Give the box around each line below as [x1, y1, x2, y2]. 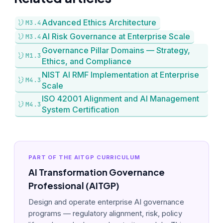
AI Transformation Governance [28, 166, 165, 178]
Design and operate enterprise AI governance [28, 197, 184, 207]
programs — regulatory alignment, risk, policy [28, 208, 182, 218]
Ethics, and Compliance [41, 56, 131, 66]
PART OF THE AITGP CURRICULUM [28, 153, 140, 161]
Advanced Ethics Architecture [41, 17, 156, 28]
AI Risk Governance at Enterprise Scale [41, 31, 190, 42]
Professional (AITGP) [28, 179, 119, 191]
